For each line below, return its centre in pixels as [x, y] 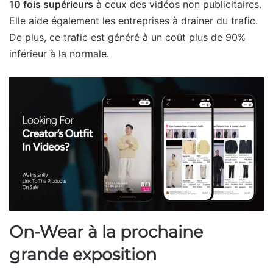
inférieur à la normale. [59, 54]
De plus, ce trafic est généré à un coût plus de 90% [127, 37]
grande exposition [83, 254]
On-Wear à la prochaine [106, 232]
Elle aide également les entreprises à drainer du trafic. [133, 21]
